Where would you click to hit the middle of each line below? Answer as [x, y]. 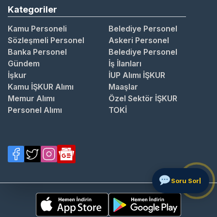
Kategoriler [32, 10]
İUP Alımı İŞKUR [137, 75]
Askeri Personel [139, 40]
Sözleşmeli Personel [46, 40]
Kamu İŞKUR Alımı [41, 87]
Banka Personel [37, 52]
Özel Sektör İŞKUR [143, 99]
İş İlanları [125, 64]
